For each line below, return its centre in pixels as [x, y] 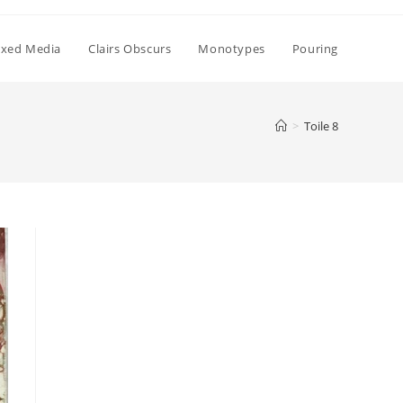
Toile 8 [321, 126]
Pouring [315, 49]
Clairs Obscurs [130, 49]
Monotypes [232, 49]
